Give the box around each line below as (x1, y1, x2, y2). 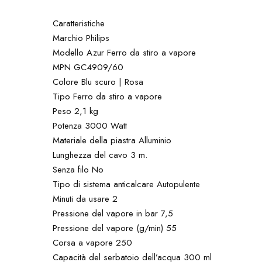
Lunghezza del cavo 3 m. (53, 148, 148, 161)
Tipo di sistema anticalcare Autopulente (53, 177, 201, 191)
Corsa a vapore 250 (53, 236, 133, 249)
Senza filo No (53, 163, 104, 176)
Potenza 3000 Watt (53, 119, 127, 132)
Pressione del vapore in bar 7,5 (53, 206, 174, 220)
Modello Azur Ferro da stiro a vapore (53, 46, 196, 59)
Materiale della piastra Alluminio (53, 133, 172, 147)
